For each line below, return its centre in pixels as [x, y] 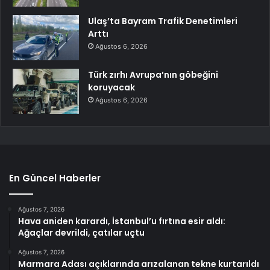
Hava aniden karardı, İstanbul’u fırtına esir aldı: [122, 221]
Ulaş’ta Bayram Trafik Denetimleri [163, 21]
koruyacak [111, 87]
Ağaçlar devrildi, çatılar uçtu [81, 232]
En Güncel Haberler [55, 178]
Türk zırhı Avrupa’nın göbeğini [153, 74]
